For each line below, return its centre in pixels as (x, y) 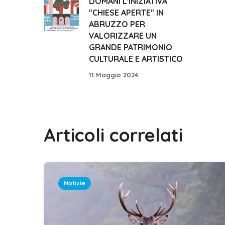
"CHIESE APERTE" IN (126, 13)
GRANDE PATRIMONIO (131, 47)
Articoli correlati (113, 135)
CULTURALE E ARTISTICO (136, 59)
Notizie (75, 183)
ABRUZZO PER (117, 24)
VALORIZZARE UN (123, 36)
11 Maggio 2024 (114, 75)
